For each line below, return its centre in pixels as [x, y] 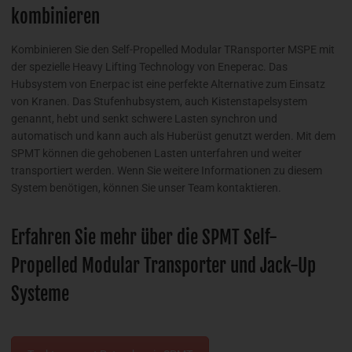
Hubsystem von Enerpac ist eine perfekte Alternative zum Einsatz [168, 84]
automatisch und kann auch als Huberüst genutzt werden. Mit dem [173, 136]
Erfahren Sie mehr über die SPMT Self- [144, 238]
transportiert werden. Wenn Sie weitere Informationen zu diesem [167, 171]
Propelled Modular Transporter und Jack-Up [163, 266]
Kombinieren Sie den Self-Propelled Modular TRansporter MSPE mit [173, 50]
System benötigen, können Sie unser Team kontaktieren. [146, 188]
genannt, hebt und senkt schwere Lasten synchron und [144, 119]
